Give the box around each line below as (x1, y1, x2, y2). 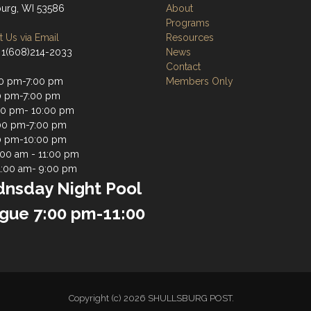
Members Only (166, 76, 233, 87)
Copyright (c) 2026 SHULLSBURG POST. (69, 293, 242, 303)
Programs (166, 17, 210, 28)
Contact (166, 61, 201, 72)
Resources (166, 32, 214, 43)
